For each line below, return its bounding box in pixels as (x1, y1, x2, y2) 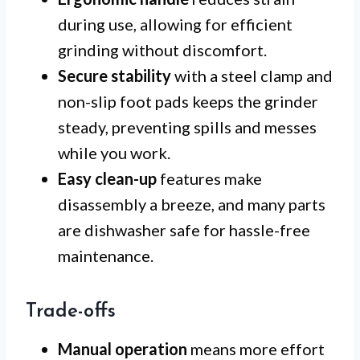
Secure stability (58, 66, 171, 86)
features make (157, 169, 262, 189)
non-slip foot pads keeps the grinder (58, 92, 318, 112)
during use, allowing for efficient (58, 14, 292, 35)
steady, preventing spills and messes (58, 117, 317, 137)
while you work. (58, 143, 170, 163)
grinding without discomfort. (58, 40, 267, 60)
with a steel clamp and (171, 66, 333, 86)
